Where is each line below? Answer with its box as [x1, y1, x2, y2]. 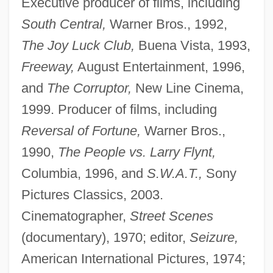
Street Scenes [129, 208, 213, 224]
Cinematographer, [21, 208, 130, 224]
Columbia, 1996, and [21, 166, 147, 182]
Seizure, [189, 230, 238, 246]
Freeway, [21, 59, 74, 75]
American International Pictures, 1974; [21, 251, 246, 267]
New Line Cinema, [131, 80, 244, 96]
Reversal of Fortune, [21, 123, 141, 139]
